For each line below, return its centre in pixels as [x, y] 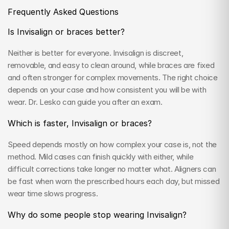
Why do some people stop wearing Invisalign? [97, 214]
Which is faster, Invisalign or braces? [80, 123]
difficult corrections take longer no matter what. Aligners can [112, 169]
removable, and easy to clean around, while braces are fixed [111, 65]
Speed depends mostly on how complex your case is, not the [112, 144]
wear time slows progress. [53, 193]
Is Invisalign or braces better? [66, 31]
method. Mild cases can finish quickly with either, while [101, 156]
